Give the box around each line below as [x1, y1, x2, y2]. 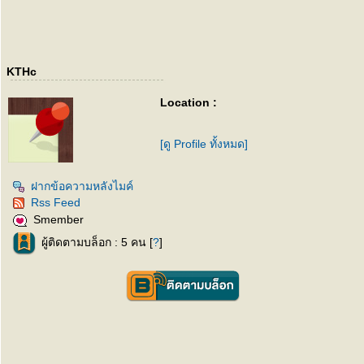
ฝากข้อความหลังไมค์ [31, 180, 133, 193]
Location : [160, 96, 217, 109]
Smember [33, 213, 84, 227]
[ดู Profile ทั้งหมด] [160, 137, 248, 150]
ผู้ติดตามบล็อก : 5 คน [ [41, 236, 153, 249]
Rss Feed [31, 196, 80, 209]
